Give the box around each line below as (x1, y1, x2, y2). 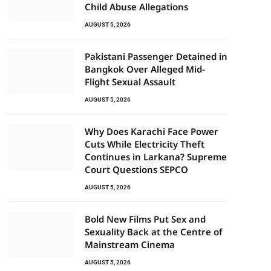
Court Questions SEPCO (85, 163, 188, 175)
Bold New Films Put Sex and (85, 213, 206, 225)
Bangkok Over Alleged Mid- (85, 63, 205, 75)
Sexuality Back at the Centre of (85, 226, 223, 238)
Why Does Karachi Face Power (85, 125, 218, 137)
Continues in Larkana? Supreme (85, 151, 227, 163)
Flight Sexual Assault (85, 76, 175, 88)
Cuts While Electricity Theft (85, 138, 204, 150)
